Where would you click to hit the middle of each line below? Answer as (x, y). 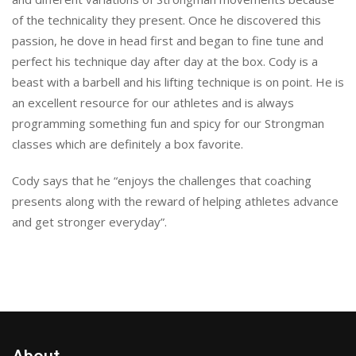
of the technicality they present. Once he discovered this (166, 20)
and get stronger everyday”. (89, 222)
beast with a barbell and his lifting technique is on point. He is (178, 82)
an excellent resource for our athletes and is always (153, 103)
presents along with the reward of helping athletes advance (175, 201)
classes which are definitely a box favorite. (128, 144)
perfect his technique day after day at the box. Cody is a (165, 61)
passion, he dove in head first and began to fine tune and (168, 41)
